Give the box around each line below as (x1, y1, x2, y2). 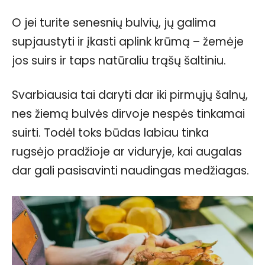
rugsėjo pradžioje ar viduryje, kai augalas (12, 143, 242, 160)
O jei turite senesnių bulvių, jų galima (12, 14, 216, 31)
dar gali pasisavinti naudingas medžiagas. (12, 162, 249, 179)
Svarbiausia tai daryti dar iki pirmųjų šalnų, (12, 86, 248, 103)
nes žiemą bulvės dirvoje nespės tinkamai (12, 105, 245, 122)
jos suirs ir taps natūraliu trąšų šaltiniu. (12, 52, 226, 69)
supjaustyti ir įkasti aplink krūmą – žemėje (12, 33, 244, 50)
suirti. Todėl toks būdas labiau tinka (12, 124, 209, 141)
